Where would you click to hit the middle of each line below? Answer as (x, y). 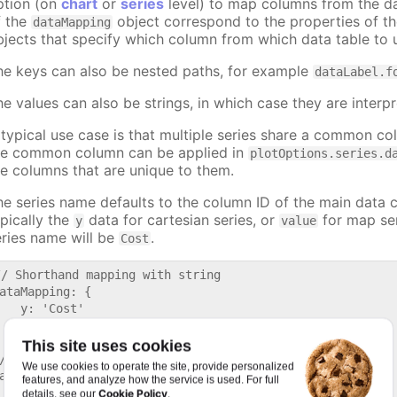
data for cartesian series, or (182, 219)
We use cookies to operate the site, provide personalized (158, 366)
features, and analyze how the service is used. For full (151, 380)
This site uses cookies (107, 346)
